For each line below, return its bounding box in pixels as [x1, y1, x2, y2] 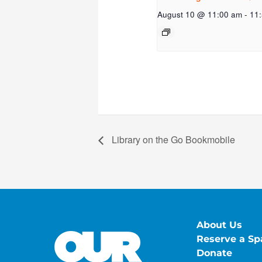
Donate [196, 247, 232, 258]
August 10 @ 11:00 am [157, 9, 243, 20]
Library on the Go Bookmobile [109, 132, 235, 146]
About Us [196, 219, 242, 230]
